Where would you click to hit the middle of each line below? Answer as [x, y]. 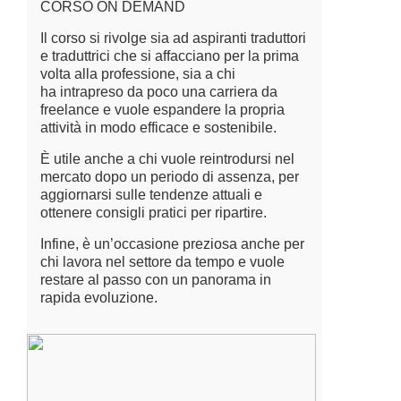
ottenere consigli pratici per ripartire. [154, 213]
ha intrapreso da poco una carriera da [159, 92]
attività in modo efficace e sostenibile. [158, 128]
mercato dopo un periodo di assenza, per [170, 177]
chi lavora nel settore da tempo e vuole [162, 262]
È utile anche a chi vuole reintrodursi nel [167, 159]
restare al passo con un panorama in [156, 280]
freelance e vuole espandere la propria [162, 110]
